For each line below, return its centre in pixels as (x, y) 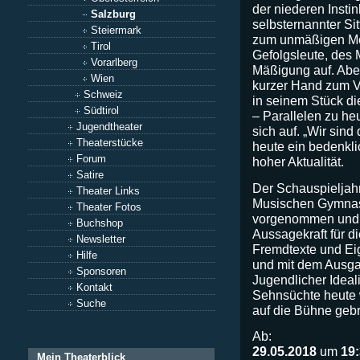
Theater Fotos (109, 207)
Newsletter (101, 239)
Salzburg (113, 14)
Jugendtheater (109, 127)
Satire (90, 175)
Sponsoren (101, 271)
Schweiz (103, 94)
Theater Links (108, 191)
